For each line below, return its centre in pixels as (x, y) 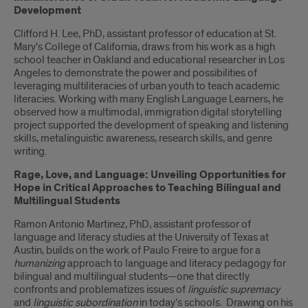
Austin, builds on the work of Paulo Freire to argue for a (137, 251)
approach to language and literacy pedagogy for (176, 264)
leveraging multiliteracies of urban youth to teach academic (147, 86)
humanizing (40, 264)
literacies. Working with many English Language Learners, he (148, 99)
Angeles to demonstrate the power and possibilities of (135, 73)
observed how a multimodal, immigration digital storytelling (148, 112)
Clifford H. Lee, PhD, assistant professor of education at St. (145, 34)
